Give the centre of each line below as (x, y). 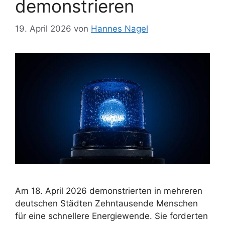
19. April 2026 (43, 28)
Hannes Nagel (120, 28)
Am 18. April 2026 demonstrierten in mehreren (109, 191)
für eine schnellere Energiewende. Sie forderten (111, 216)
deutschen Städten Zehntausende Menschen (106, 204)
